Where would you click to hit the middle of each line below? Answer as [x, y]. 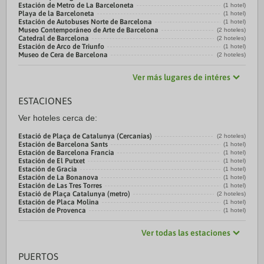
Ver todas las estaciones [186, 233]
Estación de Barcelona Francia [66, 153]
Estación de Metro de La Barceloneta [76, 5]
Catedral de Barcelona [54, 38]
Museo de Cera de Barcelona [63, 55]
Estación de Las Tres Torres [60, 186]
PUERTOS [38, 256]
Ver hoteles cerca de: [58, 118]
